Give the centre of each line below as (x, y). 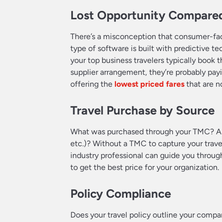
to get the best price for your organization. (145, 167)
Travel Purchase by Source (142, 110)
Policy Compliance (121, 193)
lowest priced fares (149, 84)
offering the (92, 84)
